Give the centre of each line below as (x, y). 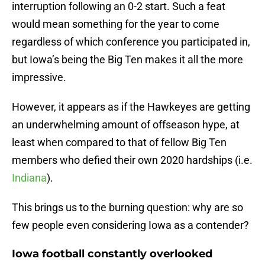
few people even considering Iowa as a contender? (130, 225)
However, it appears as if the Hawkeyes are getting (131, 107)
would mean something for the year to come (116, 24)
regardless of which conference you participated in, (131, 42)
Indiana (29, 178)
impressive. (39, 77)
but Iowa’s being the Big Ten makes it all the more (127, 60)
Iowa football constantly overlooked (112, 254)
